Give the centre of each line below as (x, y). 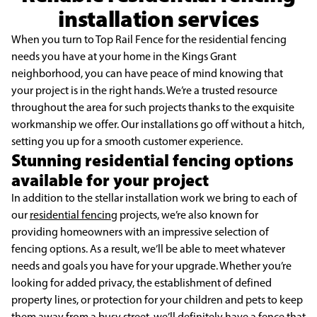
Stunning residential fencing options (152, 160)
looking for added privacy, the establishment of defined (142, 283)
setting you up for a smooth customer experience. (127, 141)
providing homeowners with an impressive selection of (140, 232)
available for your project (110, 180)
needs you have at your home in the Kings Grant (124, 56)
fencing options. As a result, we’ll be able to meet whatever (148, 249)
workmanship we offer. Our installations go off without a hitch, (158, 124)
